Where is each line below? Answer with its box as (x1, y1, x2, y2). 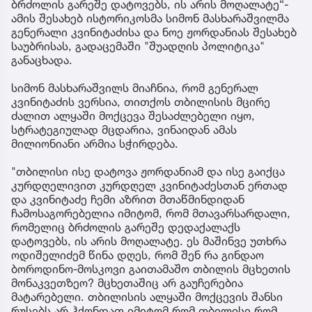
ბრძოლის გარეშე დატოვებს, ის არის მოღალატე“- (11, 171, 288, 186)
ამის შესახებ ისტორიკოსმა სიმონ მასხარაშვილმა (11, 185, 289, 200)
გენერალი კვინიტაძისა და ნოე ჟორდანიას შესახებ (11, 199, 297, 214)
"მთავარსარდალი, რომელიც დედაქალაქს (11, 157, 247, 172)
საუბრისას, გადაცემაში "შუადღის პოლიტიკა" (11, 213, 265, 228)
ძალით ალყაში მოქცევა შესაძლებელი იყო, (11, 283, 255, 297)
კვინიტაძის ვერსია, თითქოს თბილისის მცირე (11, 269, 270, 283)
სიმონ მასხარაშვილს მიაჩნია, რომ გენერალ (11, 255, 258, 270)
